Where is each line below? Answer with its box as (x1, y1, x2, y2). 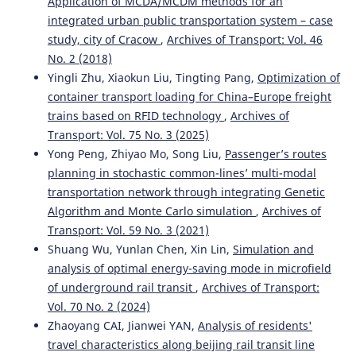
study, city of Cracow (47, 32, 161, 48)
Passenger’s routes (224, 146, 327, 162)
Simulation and (232, 242, 314, 257)
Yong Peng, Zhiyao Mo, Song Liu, (47, 146, 225, 162)
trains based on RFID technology (47, 108, 224, 124)
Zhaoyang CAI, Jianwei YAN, (47, 318, 198, 334)
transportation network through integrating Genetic (47, 184, 325, 200)
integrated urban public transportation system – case (47, 13, 333, 29)
